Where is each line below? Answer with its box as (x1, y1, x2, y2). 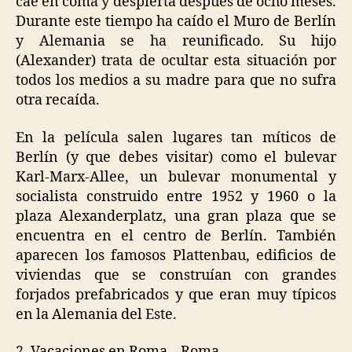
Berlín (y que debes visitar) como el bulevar (16, 148, 336, 167)
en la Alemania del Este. (16, 305, 177, 324)
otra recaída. (16, 91, 100, 110)
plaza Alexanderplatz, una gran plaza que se (16, 207, 336, 225)
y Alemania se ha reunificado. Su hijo (16, 32, 336, 51)
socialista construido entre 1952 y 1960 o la (16, 187, 336, 206)
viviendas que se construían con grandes (16, 266, 336, 284)
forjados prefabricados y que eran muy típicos (16, 285, 336, 304)
